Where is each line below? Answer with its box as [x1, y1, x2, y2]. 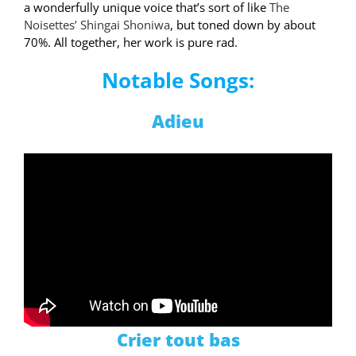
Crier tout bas [116, 327, 240, 352]
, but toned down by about [170, 16, 315, 33]
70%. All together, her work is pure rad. [24, 33, 238, 50]
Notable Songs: [102, 66, 254, 95]
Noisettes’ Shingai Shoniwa [24, 16, 170, 33]
